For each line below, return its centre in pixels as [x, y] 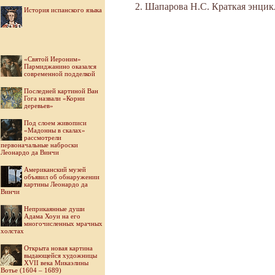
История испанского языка [63, 10]
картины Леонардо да [56, 184]
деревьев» [39, 106]
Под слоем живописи [55, 123]
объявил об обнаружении [62, 177]
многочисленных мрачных [63, 223]
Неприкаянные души [54, 209]
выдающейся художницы [60, 255]
